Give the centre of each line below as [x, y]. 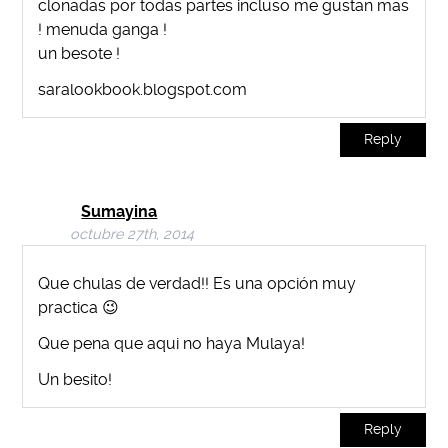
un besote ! [79, 53]
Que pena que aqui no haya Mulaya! [172, 344]
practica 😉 [79, 308]
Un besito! [75, 379]
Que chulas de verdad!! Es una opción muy [197, 284]
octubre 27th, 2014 [132, 234]
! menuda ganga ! [103, 29]
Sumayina [119, 211]
